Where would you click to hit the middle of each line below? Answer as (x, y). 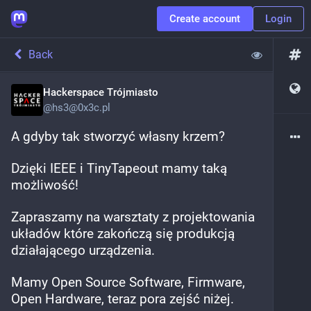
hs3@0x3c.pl (81, 108)
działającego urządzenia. (83, 250)
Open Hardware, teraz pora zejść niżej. (123, 299)
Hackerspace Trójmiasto (101, 92)
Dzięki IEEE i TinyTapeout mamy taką (119, 168)
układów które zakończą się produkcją (123, 234)
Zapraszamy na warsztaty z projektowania (133, 217)
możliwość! (45, 185)
